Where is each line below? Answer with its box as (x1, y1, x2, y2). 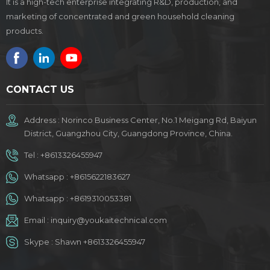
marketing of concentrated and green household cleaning (6, 11, 234, 21)
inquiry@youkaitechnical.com (51, 215, 167, 225)
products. (6, 25, 43, 36)
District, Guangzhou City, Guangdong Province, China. (24, 128, 233, 138)
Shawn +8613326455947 (55, 236, 145, 246)
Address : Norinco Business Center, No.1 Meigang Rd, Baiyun (24, 115, 257, 125)
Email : (24, 215, 51, 225)
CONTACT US (6, 83, 74, 95)
